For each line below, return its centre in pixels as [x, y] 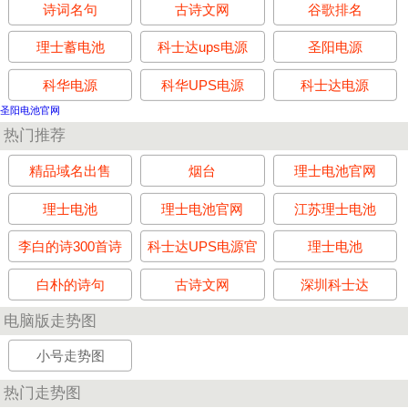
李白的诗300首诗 [71, 247]
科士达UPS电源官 [202, 247]
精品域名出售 [71, 170]
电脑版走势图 [51, 320]
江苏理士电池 [335, 209]
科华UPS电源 [202, 85]
